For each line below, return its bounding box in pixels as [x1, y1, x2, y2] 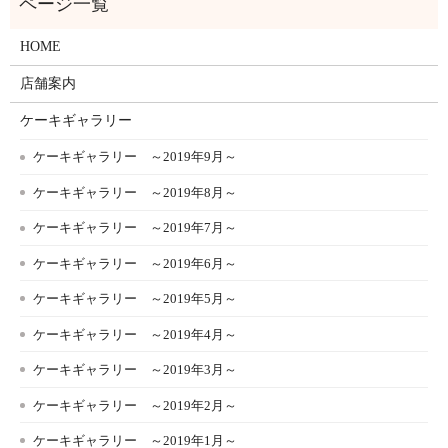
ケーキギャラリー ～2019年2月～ [33, 397, 238, 413]
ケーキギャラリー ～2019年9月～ [33, 149, 238, 165]
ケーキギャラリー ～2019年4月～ [33, 326, 238, 342]
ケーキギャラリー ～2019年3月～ [33, 362, 238, 378]
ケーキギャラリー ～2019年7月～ [33, 220, 238, 236]
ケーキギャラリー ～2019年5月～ [33, 291, 238, 307]
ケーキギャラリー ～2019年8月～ [33, 184, 238, 200]
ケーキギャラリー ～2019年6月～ [33, 255, 238, 271]
